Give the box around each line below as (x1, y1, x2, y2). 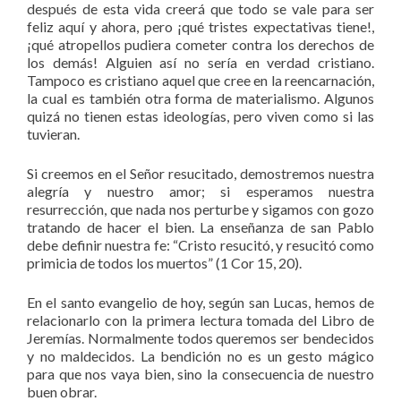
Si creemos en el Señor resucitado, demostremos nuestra (27, 164, 374, 182)
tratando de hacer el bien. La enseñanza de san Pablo (27, 218, 374, 235)
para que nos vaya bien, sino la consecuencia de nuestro (27, 364, 374, 382)
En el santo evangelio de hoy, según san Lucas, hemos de (27, 293, 374, 311)
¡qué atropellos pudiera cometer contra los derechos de (27, 35, 374, 53)
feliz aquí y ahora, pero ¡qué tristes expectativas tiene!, (27, 17, 374, 35)
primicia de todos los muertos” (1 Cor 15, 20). (27, 253, 302, 271)
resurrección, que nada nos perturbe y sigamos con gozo (27, 200, 374, 218)
